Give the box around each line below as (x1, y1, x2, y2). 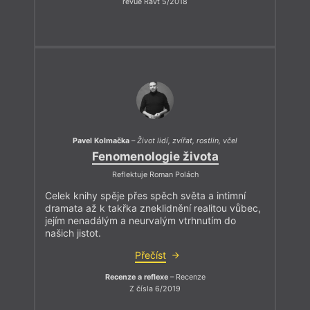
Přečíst (134, 248, 166, 261)
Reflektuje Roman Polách (111, 170, 199, 179)
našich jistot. (45, 226, 101, 239)
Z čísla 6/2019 (129, 284, 181, 294)
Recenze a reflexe (104, 272, 168, 282)
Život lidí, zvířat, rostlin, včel (137, 136, 237, 145)
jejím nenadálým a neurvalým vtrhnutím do (45, 214, 236, 226)
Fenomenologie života (91, 149, 219, 163)
